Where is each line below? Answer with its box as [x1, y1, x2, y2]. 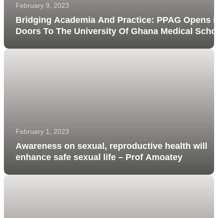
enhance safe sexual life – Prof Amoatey [16, 152, 182, 162]
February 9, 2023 [16, 1, 69, 9]
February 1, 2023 [16, 127, 69, 135]
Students [16, 37, 53, 47]
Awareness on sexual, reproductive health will [16, 141, 207, 151]
